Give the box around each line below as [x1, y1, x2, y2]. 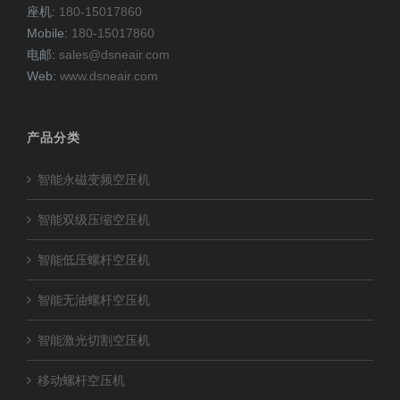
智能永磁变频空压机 [37, 171, 150, 187]
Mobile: [27, 25, 71, 40]
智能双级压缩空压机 [37, 212, 150, 227]
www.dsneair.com [60, 68, 158, 83]
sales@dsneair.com [59, 46, 170, 62]
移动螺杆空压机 [37, 372, 125, 387]
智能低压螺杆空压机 [37, 252, 150, 267]
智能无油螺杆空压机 [37, 292, 150, 307]
